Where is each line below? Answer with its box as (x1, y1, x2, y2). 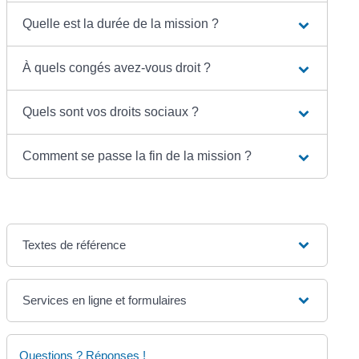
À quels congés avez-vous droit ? (22, 61, 212, 75)
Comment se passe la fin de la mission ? (22, 149, 252, 163)
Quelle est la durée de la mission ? (22, 17, 220, 31)
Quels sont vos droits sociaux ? (22, 105, 200, 119)
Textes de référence (22, 238, 127, 252)
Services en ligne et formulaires (22, 293, 188, 308)
